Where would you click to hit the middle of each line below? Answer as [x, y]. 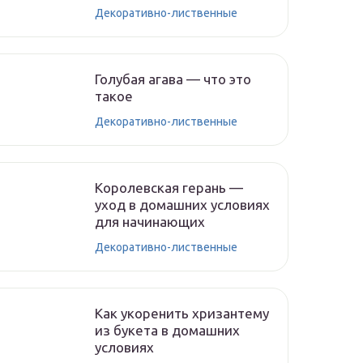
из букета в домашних [167, 330]
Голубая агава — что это [173, 79]
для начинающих [150, 222]
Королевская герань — [169, 188]
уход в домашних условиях [182, 205]
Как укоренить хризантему [182, 313]
